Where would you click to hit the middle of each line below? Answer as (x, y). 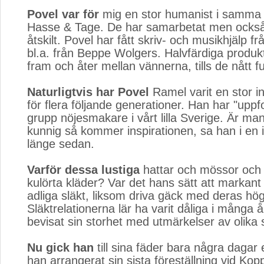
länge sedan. (61, 144)
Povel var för (63, 14)
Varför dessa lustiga (83, 170)
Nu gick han (60, 247)
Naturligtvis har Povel (88, 92)
